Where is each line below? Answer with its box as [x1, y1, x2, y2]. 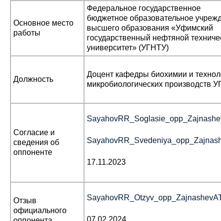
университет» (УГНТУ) [87, 43, 169, 52]
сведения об [13, 138, 59, 147]
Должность [13, 75, 55, 83]
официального [13, 206, 67, 215]
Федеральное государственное [87, 4, 201, 12]
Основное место [13, 19, 74, 27]
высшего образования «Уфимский [87, 24, 213, 32]
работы [13, 29, 42, 37]
